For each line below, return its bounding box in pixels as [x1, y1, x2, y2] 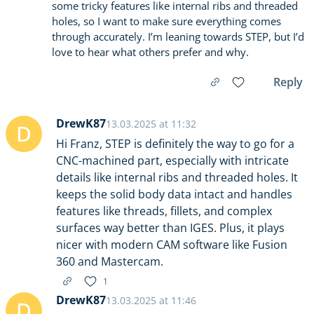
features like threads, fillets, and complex [56, 203, 272, 219]
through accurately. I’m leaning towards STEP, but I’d [52, 29, 304, 43]
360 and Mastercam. [56, 254, 163, 269]
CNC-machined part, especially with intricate [56, 153, 289, 168]
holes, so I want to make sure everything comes [52, 14, 281, 28]
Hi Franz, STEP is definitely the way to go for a [56, 136, 294, 151]
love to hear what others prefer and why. [52, 45, 249, 59]
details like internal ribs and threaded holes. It [56, 170, 298, 185]
